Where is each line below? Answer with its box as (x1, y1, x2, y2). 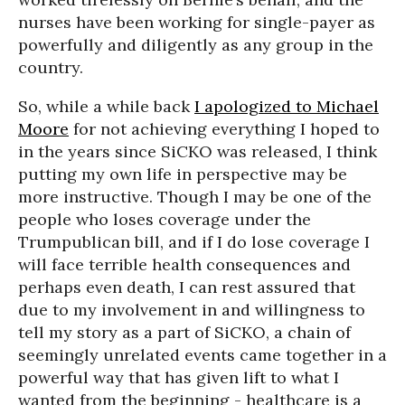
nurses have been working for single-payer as (18, 12, 375, 33)
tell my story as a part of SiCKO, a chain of (18, 322, 351, 343)
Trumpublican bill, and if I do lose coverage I (18, 231, 370, 252)
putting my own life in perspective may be (18, 164, 347, 184)
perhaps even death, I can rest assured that (18, 277, 355, 297)
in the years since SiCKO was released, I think (18, 141, 377, 162)
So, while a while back (18, 96, 194, 117)
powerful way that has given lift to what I (18, 367, 339, 388)
